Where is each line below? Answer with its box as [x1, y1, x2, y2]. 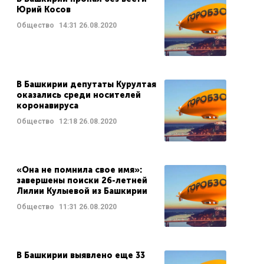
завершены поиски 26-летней [16, 176, 147, 186]
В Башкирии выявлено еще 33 [16, 250, 145, 260]
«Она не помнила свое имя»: [16, 165, 142, 175]
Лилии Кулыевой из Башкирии [16, 186, 147, 196]
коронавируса [16, 101, 78, 111]
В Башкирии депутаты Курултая [16, 80, 156, 90]
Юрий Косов [16, 5, 71, 15]
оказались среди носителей [16, 90, 141, 100]
